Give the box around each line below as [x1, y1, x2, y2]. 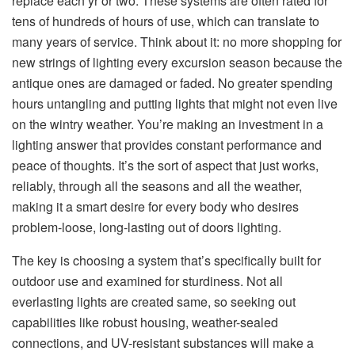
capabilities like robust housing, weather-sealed [12, 312, 278, 331]
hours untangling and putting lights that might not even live [12, 94, 338, 113]
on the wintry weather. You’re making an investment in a [12, 114, 323, 133]
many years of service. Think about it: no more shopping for [12, 32, 342, 51]
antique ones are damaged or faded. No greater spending [12, 73, 333, 92]
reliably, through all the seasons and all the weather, [12, 176, 302, 195]
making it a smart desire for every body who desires [12, 197, 299, 216]
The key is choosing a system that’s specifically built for [12, 250, 321, 269]
